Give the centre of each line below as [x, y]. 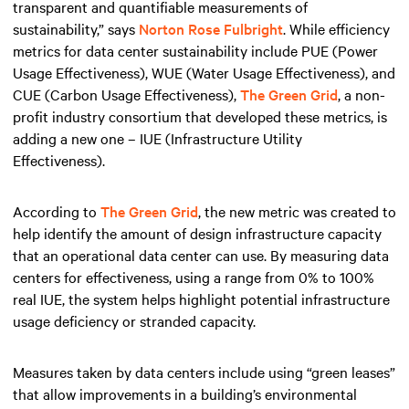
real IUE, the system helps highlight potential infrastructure [201, 298]
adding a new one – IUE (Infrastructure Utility [157, 137]
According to [57, 210]
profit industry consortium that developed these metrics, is [200, 115]
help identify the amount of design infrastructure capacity [197, 232]
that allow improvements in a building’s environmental [185, 393]
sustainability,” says [76, 28]
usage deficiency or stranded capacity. [134, 320]
